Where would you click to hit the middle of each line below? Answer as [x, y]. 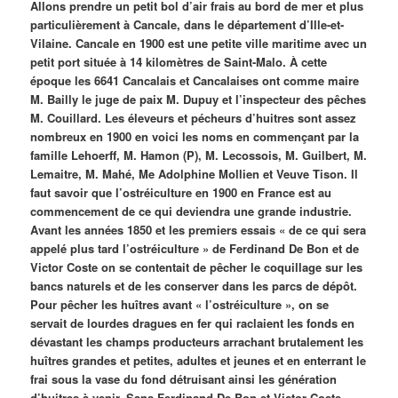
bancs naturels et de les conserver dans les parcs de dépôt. [194, 285]
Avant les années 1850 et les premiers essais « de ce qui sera [199, 229]
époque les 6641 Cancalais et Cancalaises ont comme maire [195, 80]
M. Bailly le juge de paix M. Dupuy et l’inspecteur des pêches [199, 99]
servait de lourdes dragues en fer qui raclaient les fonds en [193, 322]
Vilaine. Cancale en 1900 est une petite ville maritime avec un [199, 43]
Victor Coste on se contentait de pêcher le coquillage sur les [197, 267]
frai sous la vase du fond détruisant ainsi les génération [184, 378]
